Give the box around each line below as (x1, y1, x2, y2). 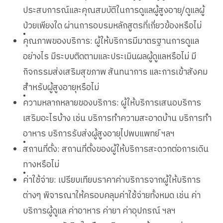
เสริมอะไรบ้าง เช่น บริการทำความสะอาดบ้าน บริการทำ (23, 111, 212, 125)
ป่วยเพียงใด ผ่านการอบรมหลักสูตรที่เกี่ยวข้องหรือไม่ (23, 18, 202, 33)
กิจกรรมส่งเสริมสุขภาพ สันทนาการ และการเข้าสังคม (23, 65, 208, 79)
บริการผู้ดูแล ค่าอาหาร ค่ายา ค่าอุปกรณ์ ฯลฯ (23, 204, 176, 218)
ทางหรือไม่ (23, 157, 60, 172)
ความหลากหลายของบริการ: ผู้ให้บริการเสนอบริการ (23, 96, 202, 110)
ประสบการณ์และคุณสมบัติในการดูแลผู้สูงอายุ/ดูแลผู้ (23, 3, 205, 17)
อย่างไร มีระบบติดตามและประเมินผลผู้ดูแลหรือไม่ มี (23, 49, 197, 64)
